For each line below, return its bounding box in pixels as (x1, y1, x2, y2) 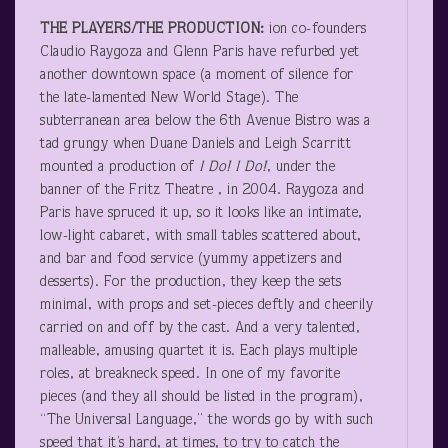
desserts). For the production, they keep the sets (40, 274, 342, 290)
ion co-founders (269, 21, 367, 37)
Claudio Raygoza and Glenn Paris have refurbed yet (40, 44, 360, 60)
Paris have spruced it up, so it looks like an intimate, (40, 205, 363, 221)
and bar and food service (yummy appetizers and (40, 251, 342, 267)
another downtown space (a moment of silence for (40, 67, 354, 83)
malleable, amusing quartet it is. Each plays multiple (40, 343, 358, 359)
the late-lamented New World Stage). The (40, 90, 299, 106)
